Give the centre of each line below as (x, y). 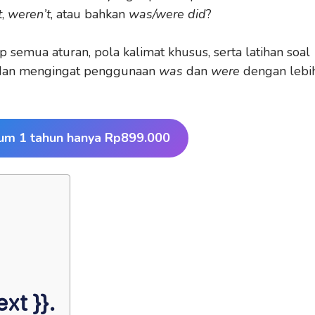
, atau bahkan (90, 14)
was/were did (167, 14)
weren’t (29, 14)
